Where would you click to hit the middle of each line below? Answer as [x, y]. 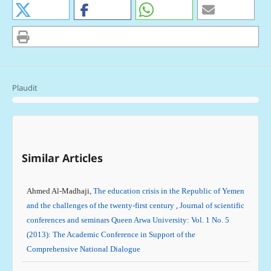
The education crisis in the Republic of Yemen [168, 191]
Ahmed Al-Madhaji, [60, 191]
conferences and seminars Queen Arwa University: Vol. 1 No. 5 [128, 220]
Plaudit [24, 87]
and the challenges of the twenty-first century [101, 205]
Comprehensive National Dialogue [83, 249]
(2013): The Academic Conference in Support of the [111, 234]
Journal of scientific [212, 205]
